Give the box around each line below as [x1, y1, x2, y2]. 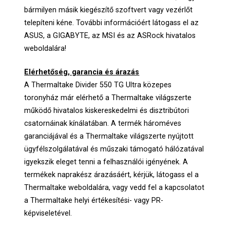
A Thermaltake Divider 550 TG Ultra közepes [24, 81, 172, 90]
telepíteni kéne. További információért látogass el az [24, 18, 199, 27]
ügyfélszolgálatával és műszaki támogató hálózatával [24, 145, 204, 154]
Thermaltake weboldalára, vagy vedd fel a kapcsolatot [24, 183, 205, 193]
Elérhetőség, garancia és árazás [24, 68, 140, 77]
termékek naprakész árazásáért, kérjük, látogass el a [24, 170, 199, 180]
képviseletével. [24, 209, 74, 218]
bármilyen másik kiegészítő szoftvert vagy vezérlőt [24, 5, 193, 14]
